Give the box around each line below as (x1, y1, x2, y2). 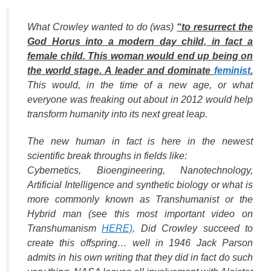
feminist (214, 65, 250, 76)
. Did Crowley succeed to (132, 223, 253, 234)
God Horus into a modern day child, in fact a (27, 36, 253, 47)
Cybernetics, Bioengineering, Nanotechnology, (27, 165, 253, 176)
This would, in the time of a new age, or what (27, 80, 253, 91)
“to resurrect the (177, 22, 253, 33)
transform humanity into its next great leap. (27, 109, 207, 120)
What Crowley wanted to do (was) (27, 22, 177, 33)
